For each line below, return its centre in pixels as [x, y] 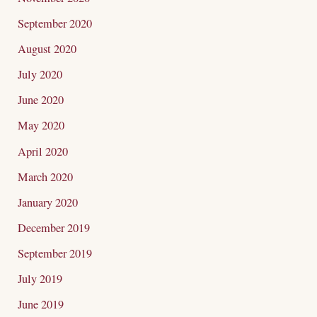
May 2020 [41, 126]
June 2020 [41, 100]
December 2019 [54, 227]
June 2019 [41, 305]
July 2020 [40, 75]
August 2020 [47, 49]
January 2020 [48, 202]
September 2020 [55, 24]
